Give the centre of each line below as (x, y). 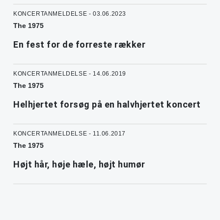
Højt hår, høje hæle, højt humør (79, 164)
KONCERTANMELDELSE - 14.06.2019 (70, 73)
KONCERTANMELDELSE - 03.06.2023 (70, 14)
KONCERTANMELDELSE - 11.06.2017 (69, 133)
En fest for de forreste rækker (79, 44)
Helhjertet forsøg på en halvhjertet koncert (107, 104)
